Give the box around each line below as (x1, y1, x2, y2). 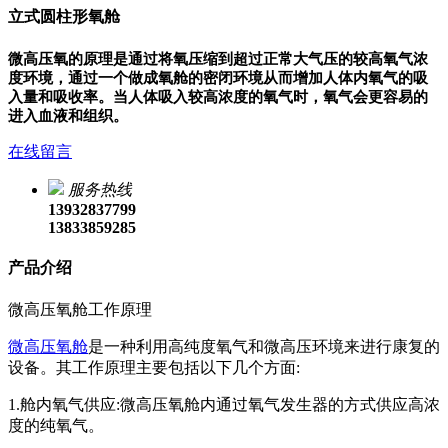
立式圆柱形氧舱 (8, 8, 120, 26)
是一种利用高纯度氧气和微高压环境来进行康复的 (88, 338, 440, 356)
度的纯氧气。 (8, 417, 104, 435)
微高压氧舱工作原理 (8, 301, 152, 319)
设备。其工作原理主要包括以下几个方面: (8, 359, 300, 377)
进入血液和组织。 (8, 107, 128, 124)
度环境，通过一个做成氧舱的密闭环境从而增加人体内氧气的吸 (8, 69, 428, 86)
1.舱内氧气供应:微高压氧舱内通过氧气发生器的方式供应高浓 (8, 396, 440, 414)
